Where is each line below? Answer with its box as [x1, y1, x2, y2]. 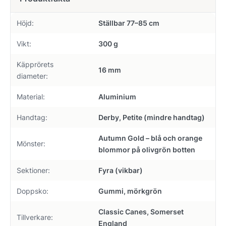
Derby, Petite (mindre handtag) [98, 113, 205, 122]
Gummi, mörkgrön [98, 187, 162, 196]
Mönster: [17, 139, 45, 148]
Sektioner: [17, 166, 50, 175]
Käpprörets [17, 60, 53, 69]
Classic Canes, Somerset [98, 207, 184, 216]
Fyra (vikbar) [98, 166, 143, 175]
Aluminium [98, 92, 136, 101]
